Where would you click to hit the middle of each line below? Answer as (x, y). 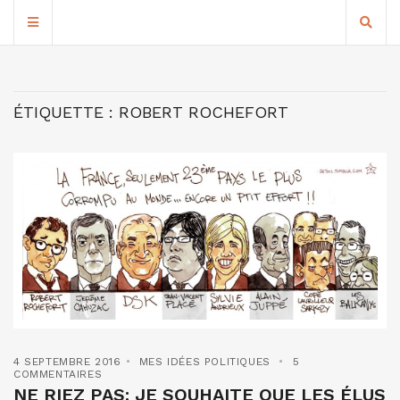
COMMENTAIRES (58, 375)
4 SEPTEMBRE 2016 (67, 362)
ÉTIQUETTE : (66, 112)
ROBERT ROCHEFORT (204, 112)
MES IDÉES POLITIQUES (204, 362)
